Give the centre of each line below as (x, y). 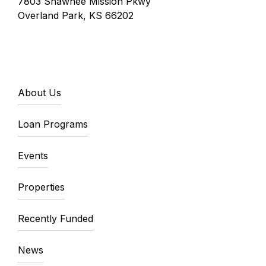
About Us (39, 93)
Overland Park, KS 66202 (76, 16)
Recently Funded (56, 219)
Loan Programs (53, 124)
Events (33, 156)
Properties (41, 187)
